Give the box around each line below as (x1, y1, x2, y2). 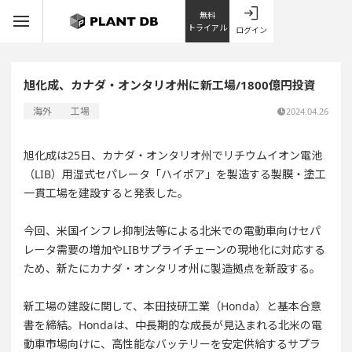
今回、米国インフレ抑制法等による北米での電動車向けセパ (24, 223, 321, 238)
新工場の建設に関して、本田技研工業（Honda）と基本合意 (24, 299, 321, 313)
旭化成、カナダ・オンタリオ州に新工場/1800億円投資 (24, 77, 316, 93)
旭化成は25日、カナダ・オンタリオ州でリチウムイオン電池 (24, 148, 322, 163)
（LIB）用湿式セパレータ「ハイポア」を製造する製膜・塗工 (24, 167, 326, 181)
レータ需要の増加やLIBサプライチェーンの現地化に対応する (24, 242, 325, 257)
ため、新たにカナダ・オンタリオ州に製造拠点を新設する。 (24, 261, 321, 276)
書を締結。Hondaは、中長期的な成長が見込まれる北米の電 (24, 317, 322, 332)
